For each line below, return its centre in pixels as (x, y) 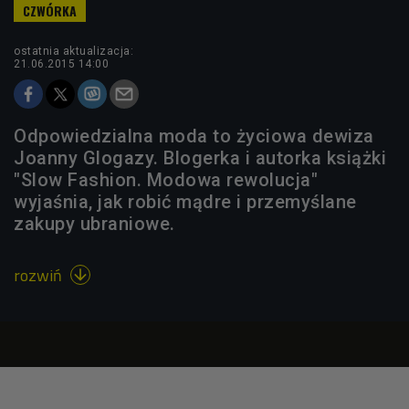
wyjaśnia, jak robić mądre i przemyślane (185, 201)
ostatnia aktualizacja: (73, 51)
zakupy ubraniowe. (94, 223)
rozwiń (40, 275)
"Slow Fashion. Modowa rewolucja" (166, 179)
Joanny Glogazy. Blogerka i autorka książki (200, 157)
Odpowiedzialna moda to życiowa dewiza (194, 136)
